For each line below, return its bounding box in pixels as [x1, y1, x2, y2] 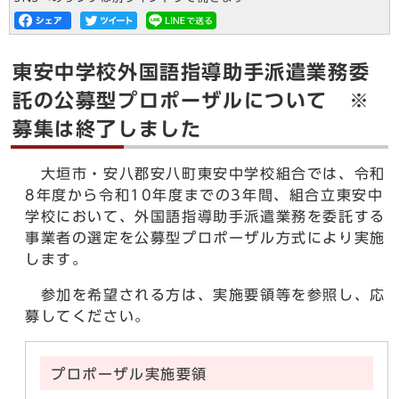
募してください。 [25, 309, 151, 323]
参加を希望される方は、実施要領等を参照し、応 [25, 288, 386, 302]
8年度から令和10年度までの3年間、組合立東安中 [25, 188, 384, 202]
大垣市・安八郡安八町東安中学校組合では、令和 [25, 167, 386, 181]
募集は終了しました [12, 119, 202, 139]
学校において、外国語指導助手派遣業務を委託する [25, 209, 386, 224]
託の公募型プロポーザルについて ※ [12, 91, 370, 110]
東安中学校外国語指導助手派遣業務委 [12, 62, 370, 82]
